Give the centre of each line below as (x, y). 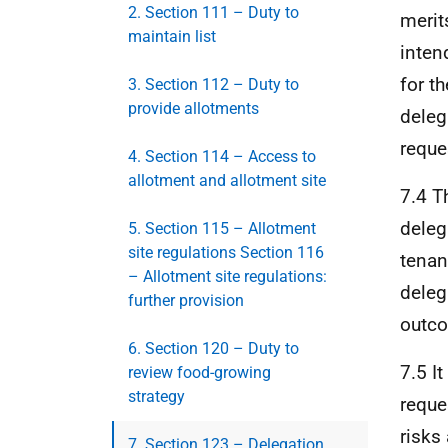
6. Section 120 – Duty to (213, 348)
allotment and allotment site (227, 180)
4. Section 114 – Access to (222, 156)
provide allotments (193, 108)
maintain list (172, 36)
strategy (156, 396)
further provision (186, 300)
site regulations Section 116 (226, 252)
